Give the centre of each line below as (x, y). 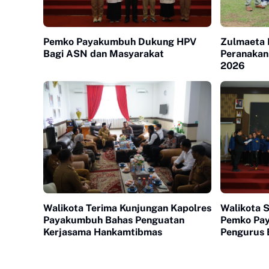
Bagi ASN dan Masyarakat (104, 54)
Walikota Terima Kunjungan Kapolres (127, 208)
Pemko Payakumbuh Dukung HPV (120, 42)
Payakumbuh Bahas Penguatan (114, 220)
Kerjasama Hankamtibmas (103, 232)
